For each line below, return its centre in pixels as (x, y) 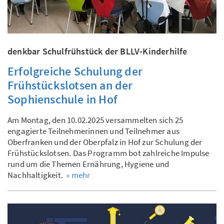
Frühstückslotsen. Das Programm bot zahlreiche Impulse (108, 153)
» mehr (78, 175)
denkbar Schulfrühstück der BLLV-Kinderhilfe (97, 51)
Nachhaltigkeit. (37, 175)
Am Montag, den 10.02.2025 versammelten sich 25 (95, 120)
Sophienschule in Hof (62, 99)
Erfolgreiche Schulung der (75, 71)
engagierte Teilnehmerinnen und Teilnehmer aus (94, 131)
